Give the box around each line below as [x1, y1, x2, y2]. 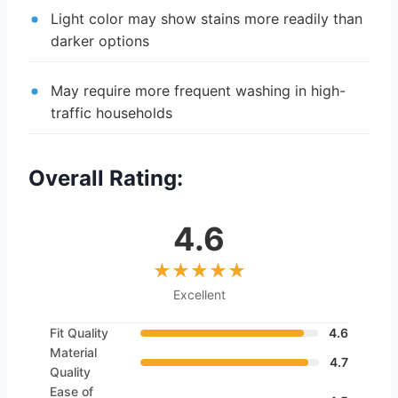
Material [50, 344, 97, 360]
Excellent [172, 286, 226, 302]
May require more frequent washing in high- [51, 81, 346, 99]
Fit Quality [50, 324, 108, 340]
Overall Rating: [28, 164, 183, 191]
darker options [51, 31, 149, 50]
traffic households [51, 103, 172, 122]
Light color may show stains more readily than [51, 9, 362, 28]
